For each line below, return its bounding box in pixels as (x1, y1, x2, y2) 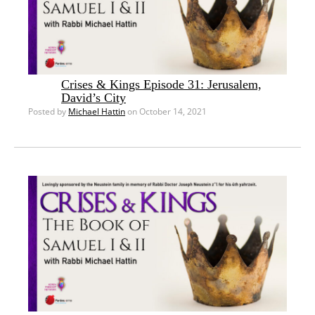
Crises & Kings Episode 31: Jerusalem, (61, 77, 262, 92)
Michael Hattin (68, 105, 125, 118)
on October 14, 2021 (125, 105, 207, 118)
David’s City (61, 91, 126, 105)
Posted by (28, 105, 68, 118)
